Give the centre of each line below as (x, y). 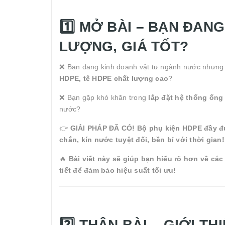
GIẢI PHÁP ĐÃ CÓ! (102, 128)
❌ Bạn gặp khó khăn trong (104, 97)
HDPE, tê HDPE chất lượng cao (114, 78)
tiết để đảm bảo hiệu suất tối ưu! (118, 170)
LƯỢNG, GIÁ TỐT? (124, 46)
